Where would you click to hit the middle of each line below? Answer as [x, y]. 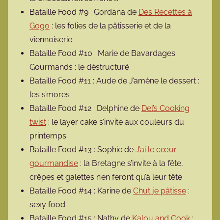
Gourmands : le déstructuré [79, 67]
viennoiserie [51, 40]
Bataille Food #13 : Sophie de [82, 150]
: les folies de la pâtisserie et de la [110, 26]
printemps [48, 136]
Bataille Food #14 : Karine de [81, 191]
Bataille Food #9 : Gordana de [84, 12]
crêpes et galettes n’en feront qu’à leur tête [106, 177]
